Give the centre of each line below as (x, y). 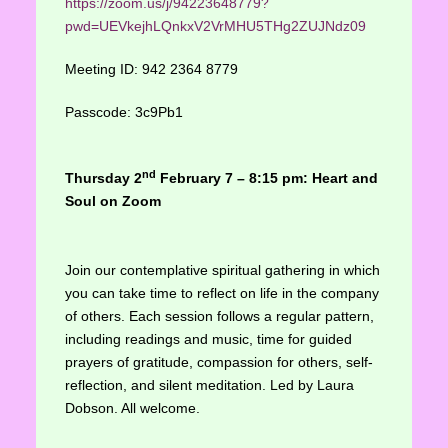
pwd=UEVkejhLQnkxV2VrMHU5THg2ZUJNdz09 (215, 26)
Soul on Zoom (112, 201)
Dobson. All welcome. (132, 408)
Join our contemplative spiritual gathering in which (222, 270)
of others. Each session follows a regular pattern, (219, 316)
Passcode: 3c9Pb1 (123, 112)
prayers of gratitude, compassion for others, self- (218, 362)
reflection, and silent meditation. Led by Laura (209, 385)
